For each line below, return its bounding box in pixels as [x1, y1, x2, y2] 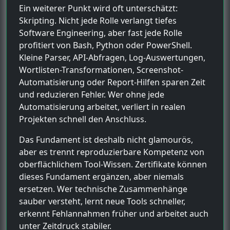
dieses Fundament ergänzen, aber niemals [19, 170, 184, 182]
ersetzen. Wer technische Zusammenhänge [19, 183, 187, 195]
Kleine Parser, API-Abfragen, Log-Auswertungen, [19, 51, 205, 63]
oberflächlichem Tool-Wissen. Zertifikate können [19, 158, 207, 170]
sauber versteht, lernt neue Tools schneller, [19, 195, 185, 207]
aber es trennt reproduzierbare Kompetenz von [19, 146, 204, 158]
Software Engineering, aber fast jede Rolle [19, 27, 182, 39]
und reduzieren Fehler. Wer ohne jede [19, 88, 164, 100]
